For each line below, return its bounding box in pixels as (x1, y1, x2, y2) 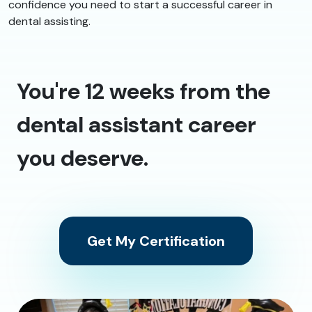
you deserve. (17, 143, 148, 173)
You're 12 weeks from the (17, 77, 270, 107)
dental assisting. (8, 14, 91, 29)
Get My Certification (87, 232, 225, 251)
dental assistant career (17, 110, 256, 140)
